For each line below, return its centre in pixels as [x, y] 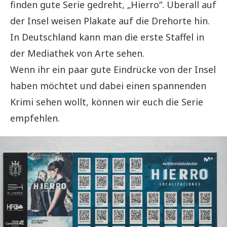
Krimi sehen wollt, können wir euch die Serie [107, 102]
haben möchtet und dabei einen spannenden [108, 85]
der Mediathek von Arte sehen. [77, 53]
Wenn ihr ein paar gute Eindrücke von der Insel [113, 69]
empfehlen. [35, 118]
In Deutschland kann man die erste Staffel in [107, 37]
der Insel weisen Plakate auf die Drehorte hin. [110, 21]
